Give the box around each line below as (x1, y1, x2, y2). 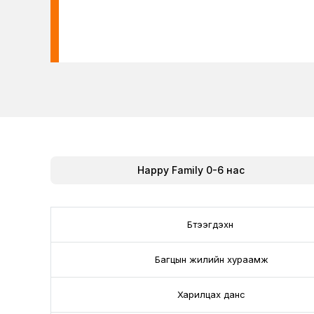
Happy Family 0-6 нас (137, 164, 245, 176)
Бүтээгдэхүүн (186, 219, 236, 230)
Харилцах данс (177, 289, 245, 300)
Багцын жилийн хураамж (154, 254, 268, 265)
